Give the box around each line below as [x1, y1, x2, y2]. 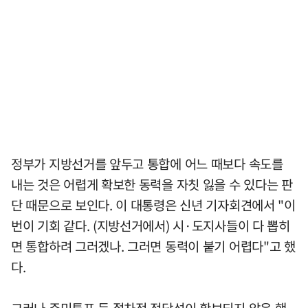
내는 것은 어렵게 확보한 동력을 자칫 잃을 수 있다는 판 [11, 175, 293, 195]
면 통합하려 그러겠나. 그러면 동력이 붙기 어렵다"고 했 [11, 236, 296, 256]
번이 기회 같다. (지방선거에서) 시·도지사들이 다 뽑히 [11, 216, 290, 236]
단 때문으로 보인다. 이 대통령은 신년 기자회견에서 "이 [11, 195, 296, 215]
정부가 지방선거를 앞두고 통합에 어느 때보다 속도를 [11, 154, 283, 174]
